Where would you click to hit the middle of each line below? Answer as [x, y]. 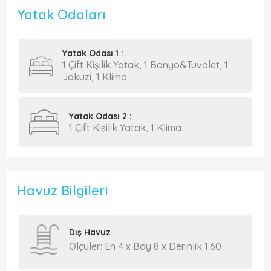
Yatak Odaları [61, 14]
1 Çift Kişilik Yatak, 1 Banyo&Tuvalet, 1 [145, 65]
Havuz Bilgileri [63, 190]
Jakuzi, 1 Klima [94, 77]
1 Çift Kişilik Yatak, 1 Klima [125, 127]
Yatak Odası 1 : [93, 53]
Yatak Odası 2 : [100, 116]
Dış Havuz [90, 232]
